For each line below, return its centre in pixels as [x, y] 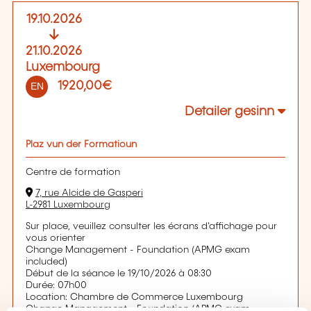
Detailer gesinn [229, 112]
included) [47, 261]
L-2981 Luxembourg [68, 205]
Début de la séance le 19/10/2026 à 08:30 [119, 273]
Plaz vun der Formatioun [81, 145]
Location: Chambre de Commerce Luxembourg [134, 297]
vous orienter [56, 238]
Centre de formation [73, 172]
